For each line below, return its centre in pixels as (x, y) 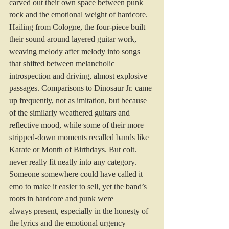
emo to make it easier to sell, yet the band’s (79, 186)
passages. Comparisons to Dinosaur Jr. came (82, 88)
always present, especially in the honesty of (80, 211)
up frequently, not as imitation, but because (79, 100)
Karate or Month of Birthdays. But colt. (74, 149)
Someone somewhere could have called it (77, 174)
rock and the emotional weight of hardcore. (79, 14)
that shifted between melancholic (63, 63)
